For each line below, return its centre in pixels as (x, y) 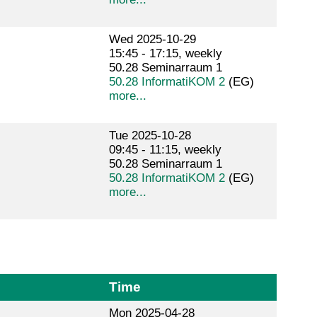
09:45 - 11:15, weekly (165, 149)
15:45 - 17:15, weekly (165, 53)
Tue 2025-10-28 (150, 135)
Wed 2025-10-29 (152, 39)
